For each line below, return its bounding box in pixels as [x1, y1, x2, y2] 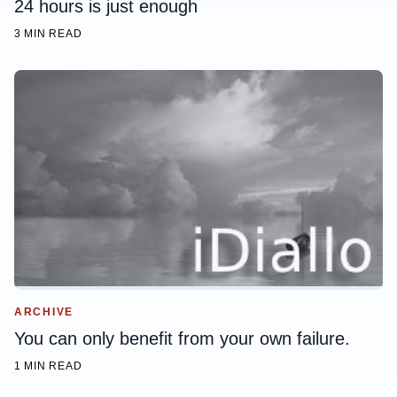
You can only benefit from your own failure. [14, 328, 350, 348]
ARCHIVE [14, 306, 74, 317]
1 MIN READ [14, 359, 82, 372]
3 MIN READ [14, 27, 82, 40]
